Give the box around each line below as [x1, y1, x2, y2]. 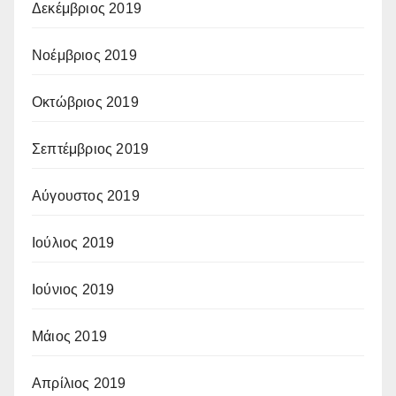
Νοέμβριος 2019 [32, 47, 137, 63]
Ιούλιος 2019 [32, 234, 115, 250]
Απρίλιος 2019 [32, 375, 126, 391]
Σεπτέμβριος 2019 [32, 141, 149, 156]
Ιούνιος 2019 [32, 281, 115, 297]
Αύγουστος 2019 [32, 187, 140, 203]
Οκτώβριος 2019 [32, 94, 139, 110]
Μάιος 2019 [32, 328, 107, 344]
